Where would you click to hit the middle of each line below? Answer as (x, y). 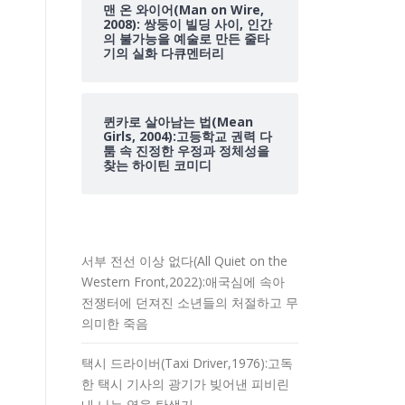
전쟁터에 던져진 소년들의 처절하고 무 (190, 302)
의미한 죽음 (115, 323)
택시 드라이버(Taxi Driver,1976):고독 (187, 363)
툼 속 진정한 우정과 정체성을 (186, 151)
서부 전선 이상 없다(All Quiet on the (184, 261)
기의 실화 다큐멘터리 (164, 53)
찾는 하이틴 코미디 (157, 165)
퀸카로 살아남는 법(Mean (178, 122)
